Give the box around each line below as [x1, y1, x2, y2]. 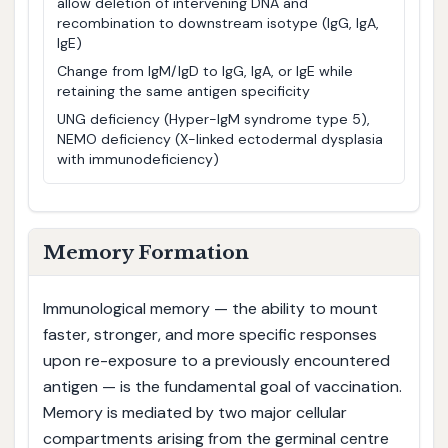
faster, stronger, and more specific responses [42, 324, 377, 346]
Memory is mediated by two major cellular [42, 402, 347, 424]
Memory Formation [42, 240, 249, 265]
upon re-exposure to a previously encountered [42, 350, 390, 372]
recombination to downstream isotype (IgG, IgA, [57, 14, 380, 33]
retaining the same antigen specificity [57, 82, 311, 101]
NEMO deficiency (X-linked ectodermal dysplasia [57, 130, 384, 149]
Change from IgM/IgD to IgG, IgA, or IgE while [57, 62, 354, 81]
